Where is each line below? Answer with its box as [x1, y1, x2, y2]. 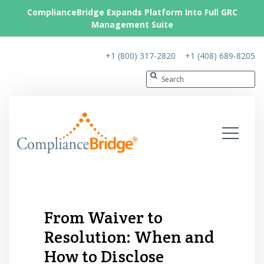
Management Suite [91, 19, 173, 30]
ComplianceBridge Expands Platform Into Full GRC [27, 6, 237, 18]
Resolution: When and [44, 226, 214, 248]
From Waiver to [44, 207, 163, 229]
